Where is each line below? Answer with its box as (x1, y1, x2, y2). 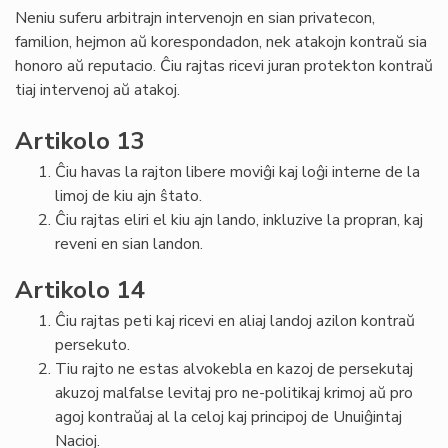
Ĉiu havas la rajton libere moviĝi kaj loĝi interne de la (55, 161, 420, 183)
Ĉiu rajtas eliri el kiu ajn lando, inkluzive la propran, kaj (55, 209, 423, 231)
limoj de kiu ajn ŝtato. (55, 185, 202, 207)
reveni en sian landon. (55, 233, 207, 255)
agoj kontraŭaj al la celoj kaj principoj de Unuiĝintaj (55, 406, 402, 428)
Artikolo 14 (15, 274, 144, 306)
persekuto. (55, 334, 130, 356)
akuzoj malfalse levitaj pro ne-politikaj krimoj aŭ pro (55, 382, 413, 404)
